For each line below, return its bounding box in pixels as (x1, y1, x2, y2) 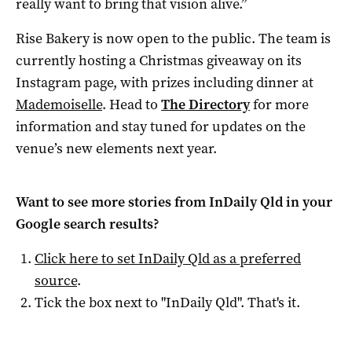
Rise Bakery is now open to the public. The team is (16, 28, 331, 48)
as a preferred (210, 248, 301, 268)
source (35, 270, 77, 290)
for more (250, 94, 309, 114)
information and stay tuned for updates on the (16, 116, 306, 136)
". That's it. (237, 292, 300, 312)
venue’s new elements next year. (16, 138, 217, 158)
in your (283, 192, 332, 211)
